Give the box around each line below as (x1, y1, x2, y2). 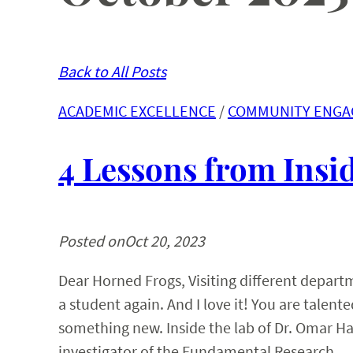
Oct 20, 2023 (124, 230, 205, 251)
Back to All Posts (58, 61, 166, 82)
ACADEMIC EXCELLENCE (58, 101, 216, 121)
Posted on (58, 230, 124, 251)
